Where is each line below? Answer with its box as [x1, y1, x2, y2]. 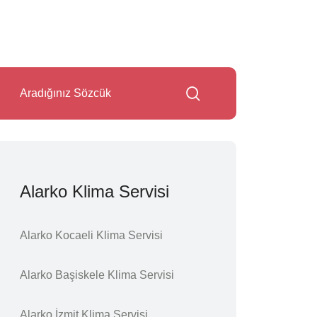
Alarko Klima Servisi [20, 182, 169, 201]
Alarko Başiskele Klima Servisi [20, 269, 174, 281]
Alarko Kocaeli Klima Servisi [20, 229, 163, 241]
